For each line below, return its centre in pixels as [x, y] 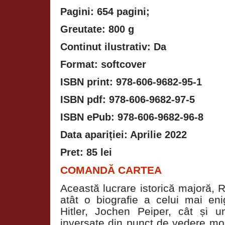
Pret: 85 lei [86, 152]
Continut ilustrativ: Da [113, 46]
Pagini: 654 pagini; [105, 11]
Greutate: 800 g [97, 29]
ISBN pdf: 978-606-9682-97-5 [128, 99]
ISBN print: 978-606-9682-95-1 [131, 82]
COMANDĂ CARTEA [111, 170]
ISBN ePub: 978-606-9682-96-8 [132, 117]
